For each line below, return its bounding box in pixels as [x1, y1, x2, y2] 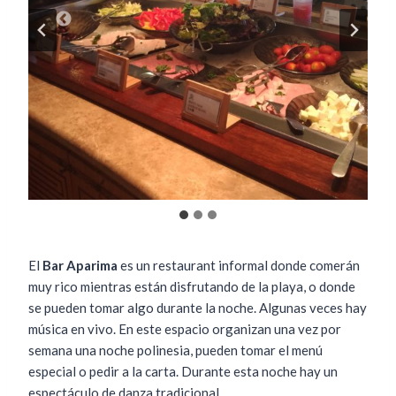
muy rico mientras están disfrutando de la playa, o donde [28, 278, 355, 295]
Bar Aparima [42, 257, 118, 274]
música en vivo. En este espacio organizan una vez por [28, 321, 341, 338]
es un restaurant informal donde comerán [118, 257, 360, 274]
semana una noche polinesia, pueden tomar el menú [28, 342, 323, 359]
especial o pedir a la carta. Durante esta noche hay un [28, 363, 338, 380]
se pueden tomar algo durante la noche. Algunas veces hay [28, 300, 367, 316]
